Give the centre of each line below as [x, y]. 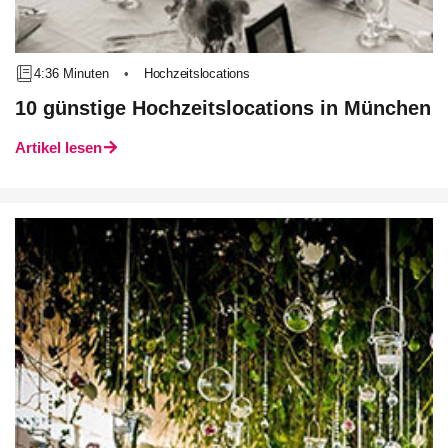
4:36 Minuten [72, 73]
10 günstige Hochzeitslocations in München [223, 108]
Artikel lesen [58, 147]
